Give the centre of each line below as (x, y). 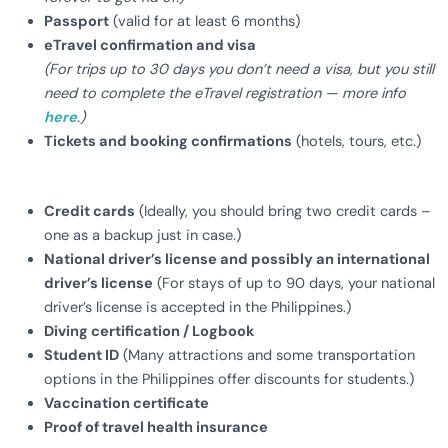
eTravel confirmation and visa (149, 46)
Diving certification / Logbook (148, 332)
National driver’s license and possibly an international (236, 260)
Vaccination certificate (126, 404)
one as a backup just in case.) (142, 236)
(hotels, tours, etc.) (356, 142)
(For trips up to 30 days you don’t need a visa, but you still (238, 70)
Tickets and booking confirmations (167, 142)
